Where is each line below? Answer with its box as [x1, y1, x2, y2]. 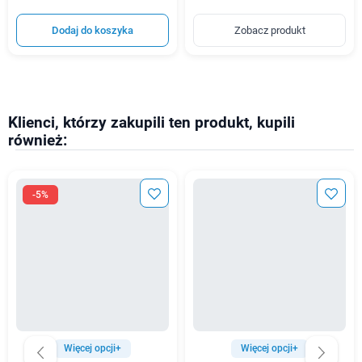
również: [8, 131, 67, 149]
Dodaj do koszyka [52, 23, 133, 36]
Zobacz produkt [234, 23, 305, 36]
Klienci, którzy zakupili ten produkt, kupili [8, 113, 295, 132]
